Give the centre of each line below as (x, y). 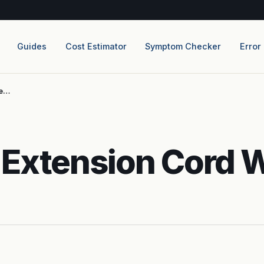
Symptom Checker (183, 47)
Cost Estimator (96, 47)
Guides (32, 47)
